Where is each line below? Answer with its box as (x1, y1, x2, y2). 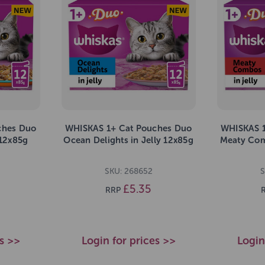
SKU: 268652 (104, 166, 153, 176)
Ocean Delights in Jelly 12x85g (63, 135, 193, 146)
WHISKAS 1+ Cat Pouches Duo (64, 123, 192, 134)
